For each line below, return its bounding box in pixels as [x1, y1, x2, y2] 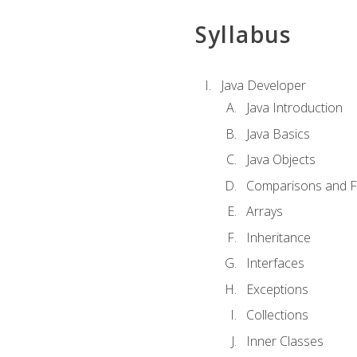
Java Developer [220, 76, 306, 94]
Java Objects [245, 151, 316, 169]
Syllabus [194, 19, 292, 50]
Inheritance [245, 228, 311, 246]
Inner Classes [245, 332, 324, 350]
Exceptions [245, 280, 308, 298]
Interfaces [245, 254, 304, 273]
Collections [245, 306, 308, 324]
